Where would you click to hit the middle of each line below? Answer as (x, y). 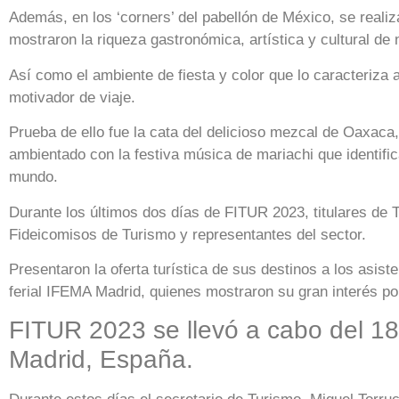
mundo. (33, 177)
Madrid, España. (101, 360)
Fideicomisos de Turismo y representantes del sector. (187, 234)
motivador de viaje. (72, 97)
